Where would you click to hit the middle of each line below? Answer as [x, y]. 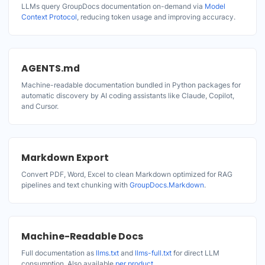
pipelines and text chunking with [75, 185]
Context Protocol [49, 17]
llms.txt [107, 253]
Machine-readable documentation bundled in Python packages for [131, 85]
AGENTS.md [51, 68]
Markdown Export [65, 158]
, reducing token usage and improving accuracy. [156, 17]
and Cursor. [40, 106]
